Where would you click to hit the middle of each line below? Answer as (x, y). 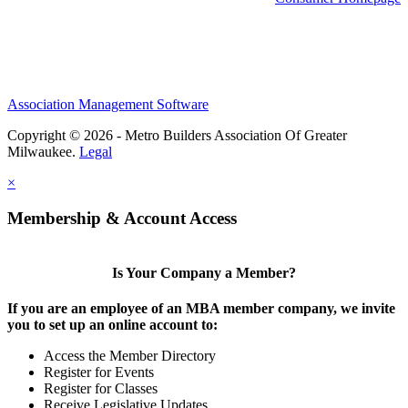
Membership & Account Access (122, 219)
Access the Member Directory (130, 356)
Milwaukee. (43, 152)
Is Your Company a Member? (204, 273)
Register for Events (99, 372)
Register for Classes (101, 389)
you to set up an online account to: (112, 325)
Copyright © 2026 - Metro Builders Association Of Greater (177, 136)
